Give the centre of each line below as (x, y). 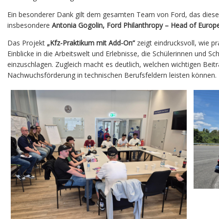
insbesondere (30, 25)
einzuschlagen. (31, 64)
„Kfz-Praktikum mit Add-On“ (91, 43)
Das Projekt (27, 43)
